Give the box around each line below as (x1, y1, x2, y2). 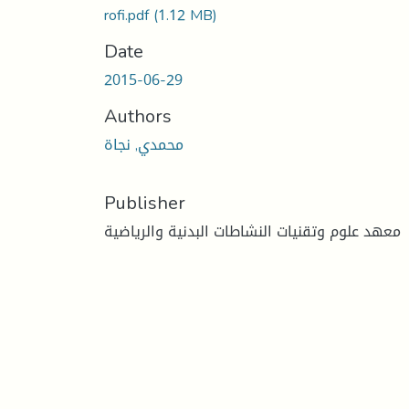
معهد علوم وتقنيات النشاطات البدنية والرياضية (104, 216, 401, 246)
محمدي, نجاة (104, 130, 184, 159)
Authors (104, 98, 172, 133)
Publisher (104, 184, 185, 220)
